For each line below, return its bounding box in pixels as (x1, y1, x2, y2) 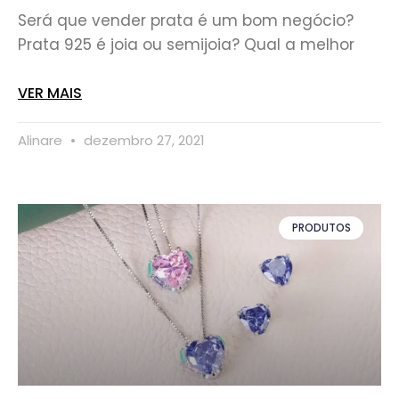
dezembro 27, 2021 (80, 130, 205, 150)
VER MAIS (18, 82, 82, 103)
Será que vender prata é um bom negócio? (18, 9, 354, 31)
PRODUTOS (291, 219, 351, 235)
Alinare (18, 130, 66, 150)
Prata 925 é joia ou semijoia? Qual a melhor (18, 33, 354, 55)
